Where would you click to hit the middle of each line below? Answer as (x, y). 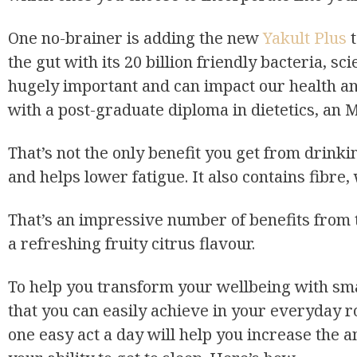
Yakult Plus (305, 37)
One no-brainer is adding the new (135, 37)
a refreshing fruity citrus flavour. (131, 243)
